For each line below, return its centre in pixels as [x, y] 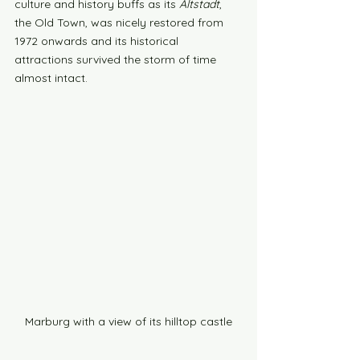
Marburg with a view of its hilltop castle [129, 321]
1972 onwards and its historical [98, 41]
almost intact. [51, 78]
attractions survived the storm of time [117, 59]
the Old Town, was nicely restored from [121, 22]
